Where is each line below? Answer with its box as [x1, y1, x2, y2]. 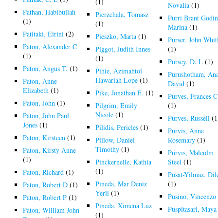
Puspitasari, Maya [168, 204, 217, 214]
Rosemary [168, 135, 196, 145]
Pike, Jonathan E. [95, 88, 144, 97]
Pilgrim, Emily [95, 100, 138, 110]
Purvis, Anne [168, 126, 204, 135]
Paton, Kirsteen [23, 132, 66, 142]
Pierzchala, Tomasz [95, 9, 149, 19]
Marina [168, 22, 188, 32]
